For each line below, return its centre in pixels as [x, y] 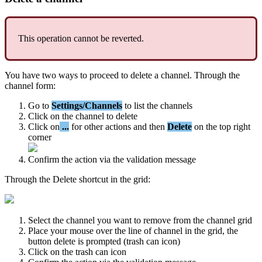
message [180, 159]
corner [40, 137]
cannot [86, 38]
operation [54, 38]
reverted [127, 38]
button [40, 241]
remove [157, 220]
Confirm [44, 159]
